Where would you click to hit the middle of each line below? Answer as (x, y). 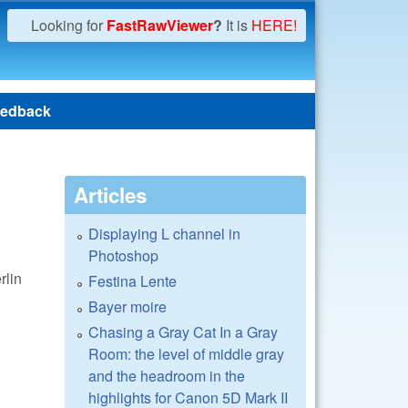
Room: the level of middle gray (186, 354)
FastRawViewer (160, 25)
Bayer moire (127, 306)
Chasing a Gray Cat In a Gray (183, 332)
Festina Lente (133, 281)
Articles (110, 195)
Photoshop (123, 255)
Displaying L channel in (164, 234)
